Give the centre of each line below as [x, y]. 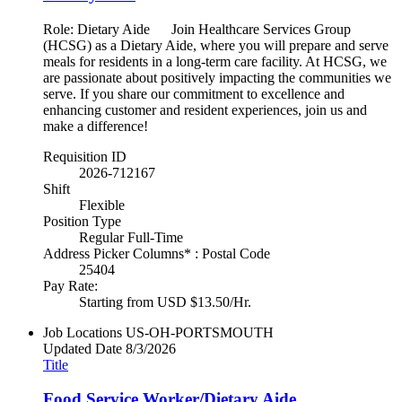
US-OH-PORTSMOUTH [200, 332]
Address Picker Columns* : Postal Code [157, 253]
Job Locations [83, 332]
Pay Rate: [70, 285]
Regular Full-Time [131, 237]
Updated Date [83, 348]
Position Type [82, 221]
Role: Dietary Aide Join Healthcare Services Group [197, 29]
